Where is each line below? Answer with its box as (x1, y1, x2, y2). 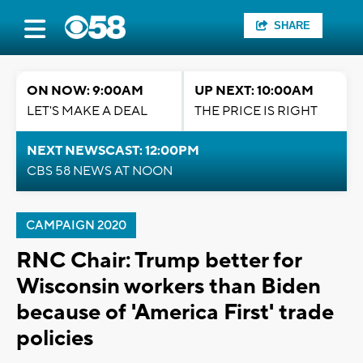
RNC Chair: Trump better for (16, 246, 301, 275)
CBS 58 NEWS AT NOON (27, 163, 173, 179)
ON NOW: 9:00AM (27, 83, 143, 99)
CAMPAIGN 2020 (26, 218, 126, 233)
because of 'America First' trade (16, 298, 334, 327)
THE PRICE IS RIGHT (194, 103, 318, 119)
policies (16, 324, 93, 352)
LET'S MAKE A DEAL (27, 103, 147, 119)
